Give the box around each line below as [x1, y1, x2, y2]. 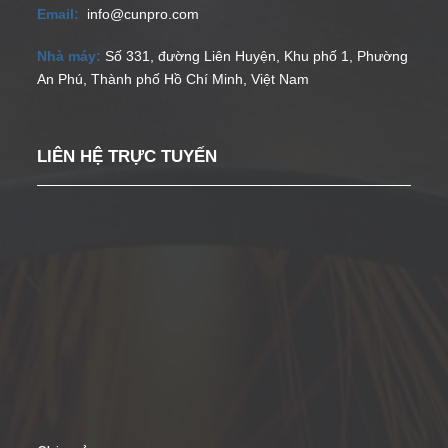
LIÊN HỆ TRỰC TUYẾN [37, 146, 218, 166]
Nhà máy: [37, 48, 102, 65]
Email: [37, 6, 80, 23]
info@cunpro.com [87, 6, 200, 23]
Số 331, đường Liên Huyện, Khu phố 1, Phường [105, 48, 409, 65]
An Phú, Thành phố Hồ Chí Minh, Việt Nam [37, 71, 310, 88]
